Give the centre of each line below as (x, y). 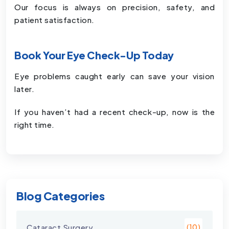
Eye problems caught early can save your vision (114, 76)
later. (24, 88)
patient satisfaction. (54, 19)
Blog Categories (61, 196)
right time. (35, 124)
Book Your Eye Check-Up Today (94, 55)
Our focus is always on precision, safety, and (114, 7)
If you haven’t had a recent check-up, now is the (114, 111)
